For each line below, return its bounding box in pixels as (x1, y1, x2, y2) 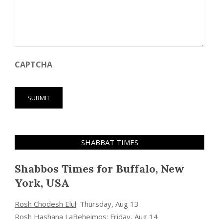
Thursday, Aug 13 (80, 198, 139, 209)
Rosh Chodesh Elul (15, 198, 76, 209)
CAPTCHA (15, 59, 52, 70)
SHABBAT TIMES (81, 137, 138, 147)
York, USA (15, 175, 69, 190)
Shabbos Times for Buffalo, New (15, 161, 184, 175)
